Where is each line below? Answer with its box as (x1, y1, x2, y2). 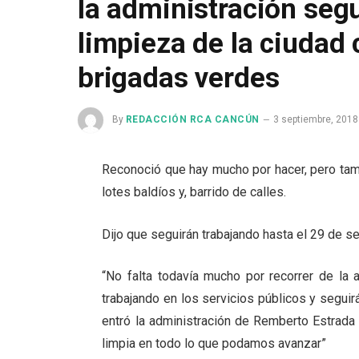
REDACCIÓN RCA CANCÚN (126, 114, 260, 126)
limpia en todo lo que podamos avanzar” (102, 336, 327, 352)
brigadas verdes (78, 62, 280, 95)
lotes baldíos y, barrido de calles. (102, 184, 287, 200)
